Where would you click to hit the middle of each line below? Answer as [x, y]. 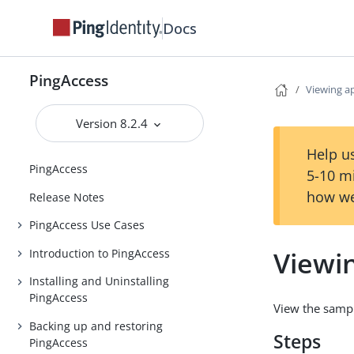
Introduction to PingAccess [100, 253]
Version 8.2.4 [114, 123]
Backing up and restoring [96, 326]
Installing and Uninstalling [100, 281]
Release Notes [67, 197]
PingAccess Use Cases [87, 225]
